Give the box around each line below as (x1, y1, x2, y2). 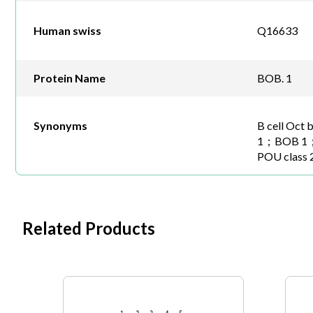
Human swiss (34, 24, 101, 38)
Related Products (22, 218, 155, 239)
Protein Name (34, 71, 105, 85)
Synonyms (34, 119, 87, 133)
